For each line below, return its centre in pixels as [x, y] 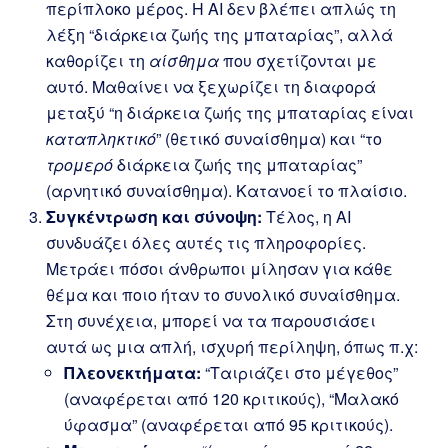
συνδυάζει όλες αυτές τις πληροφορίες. [206, 242]
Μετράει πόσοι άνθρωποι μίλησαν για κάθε [219, 268]
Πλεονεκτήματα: [132, 372]
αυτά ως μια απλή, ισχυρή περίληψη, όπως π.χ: [232, 346]
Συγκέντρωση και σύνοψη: [154, 216]
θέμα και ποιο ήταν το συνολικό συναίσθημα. [223, 294]
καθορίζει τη [97, 60]
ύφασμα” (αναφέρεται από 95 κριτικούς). [228, 424]
